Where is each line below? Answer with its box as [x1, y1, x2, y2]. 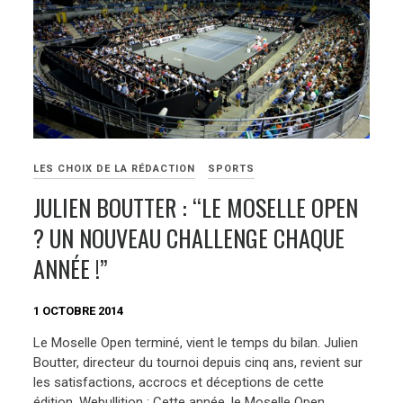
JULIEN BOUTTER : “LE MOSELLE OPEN [33, 190, 359, 226]
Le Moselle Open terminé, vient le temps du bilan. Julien [33, 335, 359, 352]
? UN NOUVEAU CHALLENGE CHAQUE [33, 220, 345, 256]
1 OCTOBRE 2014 [33, 304, 124, 318]
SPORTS [208, 163, 255, 175]
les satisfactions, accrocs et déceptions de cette [33, 374, 325, 391]
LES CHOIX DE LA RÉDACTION [33, 163, 196, 175]
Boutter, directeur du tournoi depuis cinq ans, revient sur [33, 354, 363, 372]
